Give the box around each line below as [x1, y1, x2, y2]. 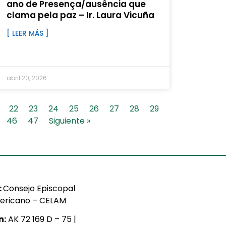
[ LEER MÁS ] [6, 28, 49, 39]
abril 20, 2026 [6, 74, 47, 83]
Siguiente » [48, 115, 90, 127]
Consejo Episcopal [3, 183, 76, 195]
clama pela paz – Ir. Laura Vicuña [6, 9, 154, 22]
